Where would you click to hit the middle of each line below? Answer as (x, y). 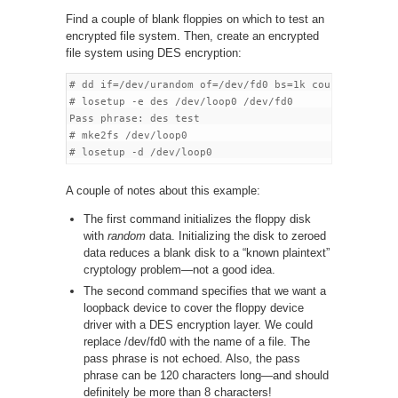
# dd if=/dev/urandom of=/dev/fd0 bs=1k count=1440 (222, 84)
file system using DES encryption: (154, 52)
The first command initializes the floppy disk (197, 219)
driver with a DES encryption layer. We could (198, 324)
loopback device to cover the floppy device (194, 307)
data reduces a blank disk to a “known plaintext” (207, 252)
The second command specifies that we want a (205, 291)
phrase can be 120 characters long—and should (206, 375)
